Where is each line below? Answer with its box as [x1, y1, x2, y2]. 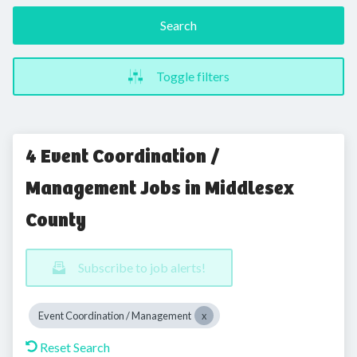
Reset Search [40, 339, 110, 355]
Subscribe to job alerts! [78, 260, 206, 275]
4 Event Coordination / [25, 144, 220, 168]
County [25, 208, 86, 232]
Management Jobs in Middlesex [25, 176, 294, 200]
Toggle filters [156, 69, 229, 84]
